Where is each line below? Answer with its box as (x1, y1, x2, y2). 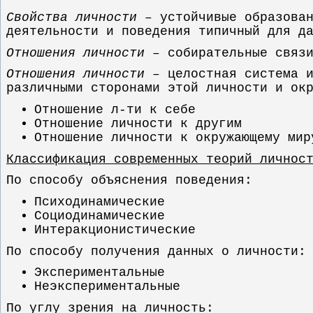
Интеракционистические (34, 222, 196, 237)
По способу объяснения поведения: (6, 173, 252, 188)
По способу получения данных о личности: (6, 244, 306, 259)
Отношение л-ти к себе (34, 102, 196, 117)
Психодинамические (34, 194, 165, 209)
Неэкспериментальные (34, 279, 180, 294)
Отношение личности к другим (34, 116, 242, 131)
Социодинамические (34, 208, 165, 223)
